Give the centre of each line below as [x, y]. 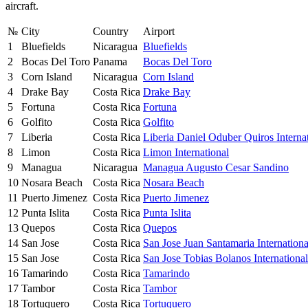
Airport [159, 31]
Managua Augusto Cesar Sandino [216, 167]
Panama [110, 61]
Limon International [186, 152]
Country [111, 31]
